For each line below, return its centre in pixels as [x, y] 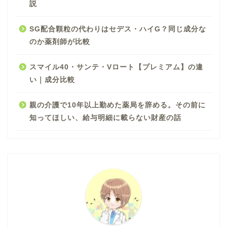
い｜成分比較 [52, 80]
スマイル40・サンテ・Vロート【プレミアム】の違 [116, 67]
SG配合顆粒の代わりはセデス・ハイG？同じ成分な [118, 29]
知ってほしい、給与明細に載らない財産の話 [105, 118]
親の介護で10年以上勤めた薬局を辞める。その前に [118, 105]
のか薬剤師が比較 [60, 42]
